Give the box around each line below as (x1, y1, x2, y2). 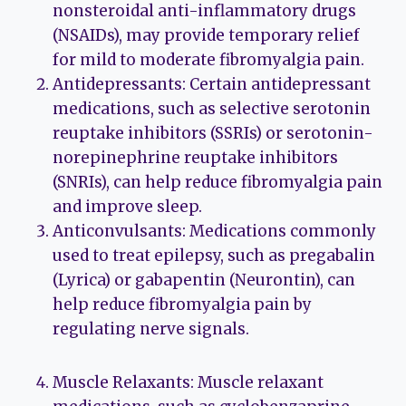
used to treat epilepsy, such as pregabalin (53, 245, 375, 266)
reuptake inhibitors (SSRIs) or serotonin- (53, 122, 373, 143)
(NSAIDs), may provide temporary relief (53, 24, 360, 45)
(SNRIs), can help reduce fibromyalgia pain (53, 171, 382, 192)
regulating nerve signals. (53, 318, 249, 339)
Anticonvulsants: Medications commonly (53, 220, 376, 241)
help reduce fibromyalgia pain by (53, 294, 312, 314)
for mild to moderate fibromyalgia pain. (53, 49, 364, 70)
